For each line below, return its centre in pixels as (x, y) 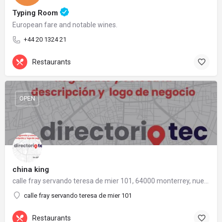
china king (31, 169)
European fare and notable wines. (65, 25)
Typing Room (36, 13)
